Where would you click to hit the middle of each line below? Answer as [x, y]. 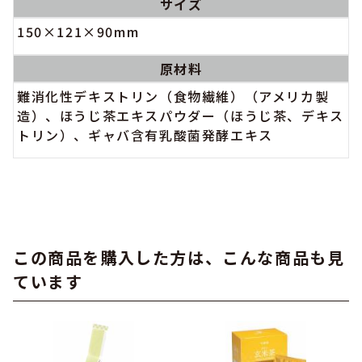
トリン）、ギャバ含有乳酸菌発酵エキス [145, 135]
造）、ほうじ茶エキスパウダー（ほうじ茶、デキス [181, 115]
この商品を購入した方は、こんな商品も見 [179, 257]
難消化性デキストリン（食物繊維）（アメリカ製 [173, 96]
